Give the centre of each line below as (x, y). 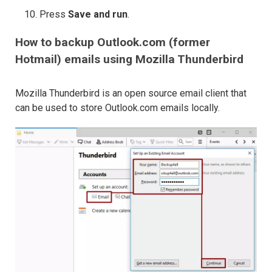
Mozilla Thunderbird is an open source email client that (131, 93)
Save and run (98, 15)
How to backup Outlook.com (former (113, 42)
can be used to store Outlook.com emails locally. (117, 108)
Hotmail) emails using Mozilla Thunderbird (129, 59)
